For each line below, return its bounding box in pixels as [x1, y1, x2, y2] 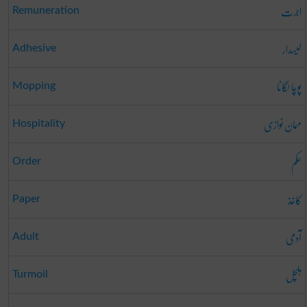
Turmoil [12, 269, 48, 280]
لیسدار [282, 36, 302, 63]
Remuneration [12, 5, 79, 16]
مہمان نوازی [263, 111, 302, 138]
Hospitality [12, 118, 65, 130]
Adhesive [12, 42, 56, 54]
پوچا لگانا [276, 73, 302, 101]
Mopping [12, 80, 56, 92]
